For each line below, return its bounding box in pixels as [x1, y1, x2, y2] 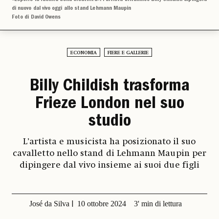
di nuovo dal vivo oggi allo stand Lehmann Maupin [12, 5, 131, 12]
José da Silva [29, 199, 69, 208]
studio [88, 113, 131, 131]
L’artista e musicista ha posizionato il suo [23, 137, 196, 146]
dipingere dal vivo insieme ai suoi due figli [19, 160, 200, 170]
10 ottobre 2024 [77, 199, 126, 208]
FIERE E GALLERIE [108, 50, 149, 55]
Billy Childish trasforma [29, 78, 190, 96]
